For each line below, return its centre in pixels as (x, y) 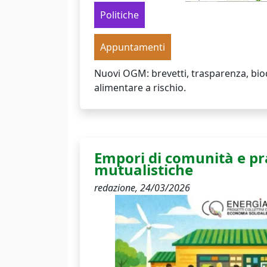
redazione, (117, 188)
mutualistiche (144, 170)
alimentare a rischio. (140, 88)
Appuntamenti (133, 47)
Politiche (119, 15)
